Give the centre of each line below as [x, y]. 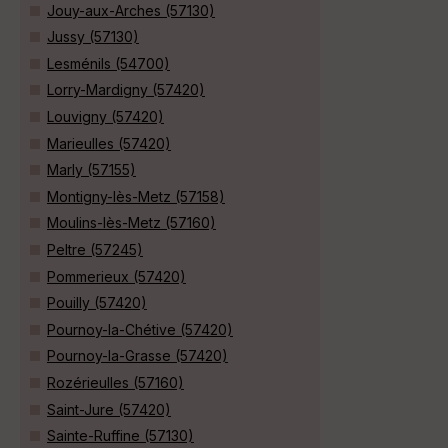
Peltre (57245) [95, 250]
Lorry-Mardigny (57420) [126, 90]
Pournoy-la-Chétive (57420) [140, 329]
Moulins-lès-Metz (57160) [131, 223]
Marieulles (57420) [109, 143]
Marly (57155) [91, 170]
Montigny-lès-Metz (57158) [136, 196]
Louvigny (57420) [105, 117]
